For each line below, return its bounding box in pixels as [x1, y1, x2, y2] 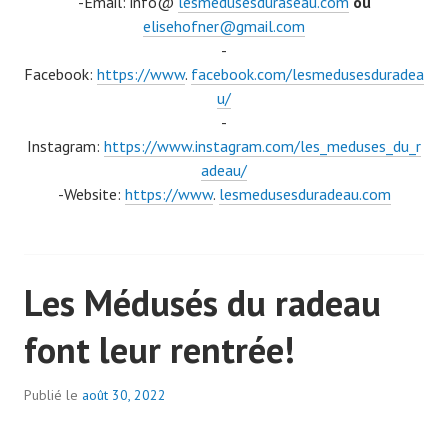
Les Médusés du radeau [24, 279, 381, 327]
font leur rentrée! [24, 326, 295, 374]
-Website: [57, 184, 125, 205]
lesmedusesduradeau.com [218, 184, 391, 205]
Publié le [24, 386, 82, 405]
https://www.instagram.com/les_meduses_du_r [104, 136, 421, 157]
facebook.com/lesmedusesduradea [191, 64, 424, 85]
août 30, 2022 [82, 386, 166, 405]
